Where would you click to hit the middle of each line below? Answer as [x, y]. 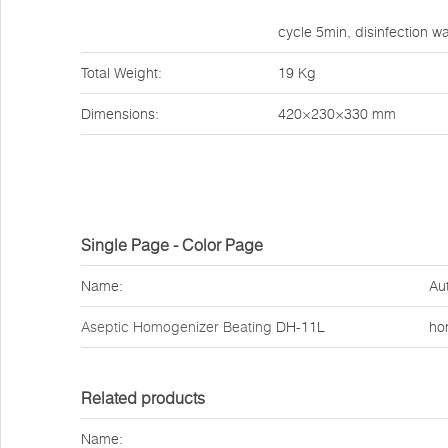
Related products [143, 398]
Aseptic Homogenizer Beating [176, 327]
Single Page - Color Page [172, 245]
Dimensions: [120, 114]
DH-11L [298, 327]
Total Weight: [121, 73]
